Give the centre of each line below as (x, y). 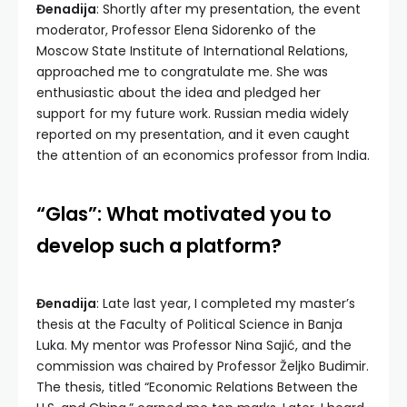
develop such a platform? (159, 246)
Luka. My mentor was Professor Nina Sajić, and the (194, 346)
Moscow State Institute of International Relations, (192, 51)
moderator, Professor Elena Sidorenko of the (176, 30)
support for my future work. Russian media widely (193, 114)
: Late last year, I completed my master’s (226, 304)
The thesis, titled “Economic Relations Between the (197, 387)
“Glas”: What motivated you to (184, 214)
